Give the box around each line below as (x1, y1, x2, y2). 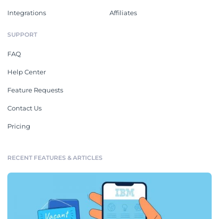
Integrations (7, 8, 46, 17)
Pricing (7, 122, 30, 130)
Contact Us (7, 104, 42, 112)
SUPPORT (7, 30, 37, 38)
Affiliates (109, 8, 137, 17)
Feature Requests (7, 86, 63, 94)
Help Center (7, 67, 46, 76)
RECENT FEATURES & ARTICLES (7, 153, 103, 161)
